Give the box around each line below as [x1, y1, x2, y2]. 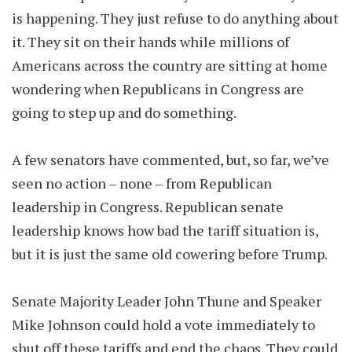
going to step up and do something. [12, 103, 239, 122]
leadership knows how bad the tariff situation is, [12, 221, 318, 240]
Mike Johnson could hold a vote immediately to [12, 315, 315, 334]
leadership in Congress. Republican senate [12, 197, 284, 216]
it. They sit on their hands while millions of [12, 32, 289, 51]
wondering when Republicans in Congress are [12, 79, 304, 98]
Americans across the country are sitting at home [12, 56, 328, 75]
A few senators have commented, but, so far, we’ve [12, 150, 329, 169]
